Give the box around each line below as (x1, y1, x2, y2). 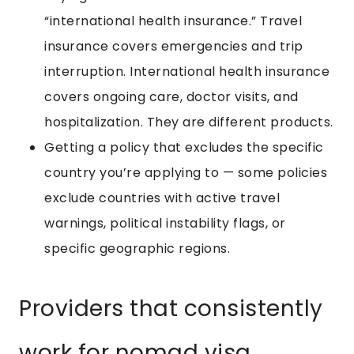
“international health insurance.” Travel (44, 12, 302, 31)
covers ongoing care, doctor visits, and (44, 88, 299, 107)
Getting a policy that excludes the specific (44, 138, 324, 157)
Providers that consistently (19, 293, 323, 325)
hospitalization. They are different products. (44, 113, 333, 132)
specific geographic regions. (44, 239, 230, 258)
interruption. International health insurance (44, 62, 330, 81)
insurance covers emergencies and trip (44, 37, 303, 56)
